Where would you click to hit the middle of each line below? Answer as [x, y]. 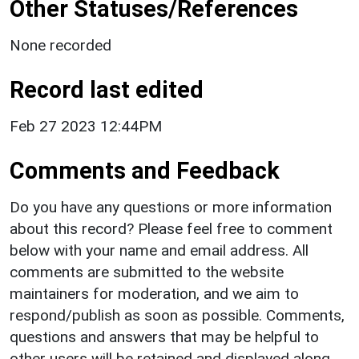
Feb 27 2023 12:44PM [86, 126]
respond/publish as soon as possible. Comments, [177, 315]
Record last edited [107, 89]
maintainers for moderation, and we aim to [154, 293]
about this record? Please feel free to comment [171, 228]
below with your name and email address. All [159, 250]
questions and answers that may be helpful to [164, 337]
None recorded [61, 45]
